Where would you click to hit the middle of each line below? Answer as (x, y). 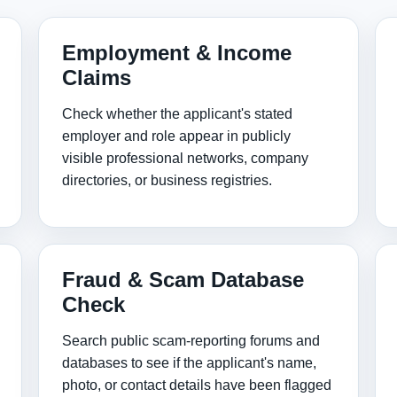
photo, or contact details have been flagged (197, 385)
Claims (97, 78)
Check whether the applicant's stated (178, 114)
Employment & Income (177, 53)
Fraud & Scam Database (183, 280)
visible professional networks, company (186, 158)
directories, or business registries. (167, 180)
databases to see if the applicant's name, (190, 363)
